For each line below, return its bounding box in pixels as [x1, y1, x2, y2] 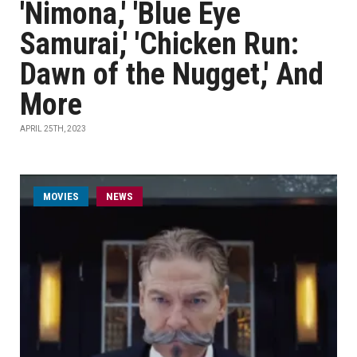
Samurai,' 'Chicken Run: [20, 26, 299, 61]
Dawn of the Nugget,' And [20, 57, 324, 92]
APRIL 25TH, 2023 [20, 124, 86, 133]
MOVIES [43, 190, 79, 202]
